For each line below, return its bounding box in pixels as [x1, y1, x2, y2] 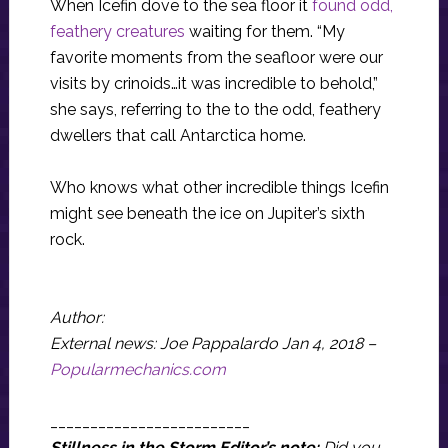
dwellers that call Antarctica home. [49, 126, 306, 145]
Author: [49, 308, 104, 327]
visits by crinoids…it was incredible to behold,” [49, 74, 378, 93]
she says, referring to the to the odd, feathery [49, 100, 381, 119]
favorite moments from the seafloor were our [49, 48, 383, 67]
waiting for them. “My [184, 22, 345, 41]
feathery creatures [49, 22, 185, 41]
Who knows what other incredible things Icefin [49, 178, 389, 197]
